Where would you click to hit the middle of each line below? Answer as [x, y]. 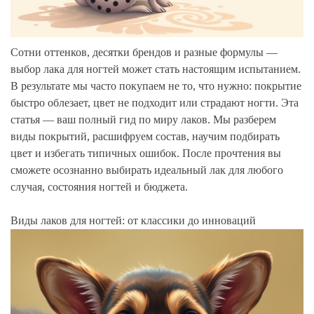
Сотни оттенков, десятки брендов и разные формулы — [144, 52]
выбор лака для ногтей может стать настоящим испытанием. [156, 69]
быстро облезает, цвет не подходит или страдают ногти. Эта [155, 102]
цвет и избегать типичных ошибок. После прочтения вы [146, 153]
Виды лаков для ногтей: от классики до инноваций [133, 220]
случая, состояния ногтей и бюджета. [99, 186]
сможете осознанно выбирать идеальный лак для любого [147, 170]
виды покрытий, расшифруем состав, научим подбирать [145, 136]
